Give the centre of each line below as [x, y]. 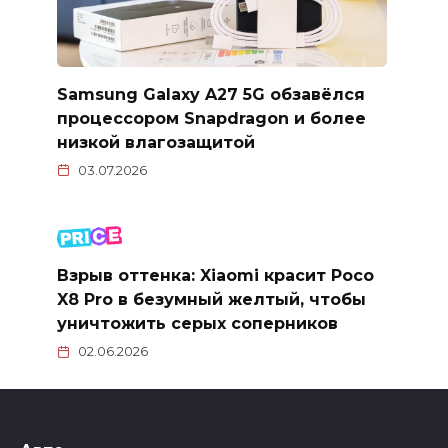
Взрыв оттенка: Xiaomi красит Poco [215, 275]
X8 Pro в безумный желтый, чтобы [211, 299]
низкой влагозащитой [155, 142]
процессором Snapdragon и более [211, 118]
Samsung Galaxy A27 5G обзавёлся [210, 94]
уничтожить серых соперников [197, 323]
